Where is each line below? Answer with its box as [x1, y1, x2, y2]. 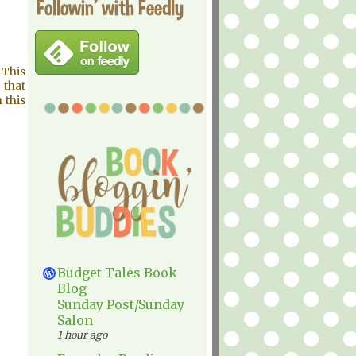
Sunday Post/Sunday [57, 296, 184, 312]
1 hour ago [57, 329, 107, 341]
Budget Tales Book [57, 265, 177, 281]
